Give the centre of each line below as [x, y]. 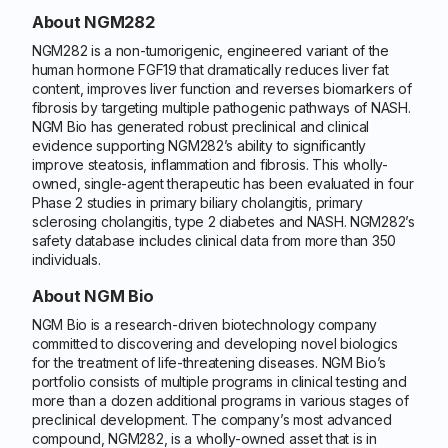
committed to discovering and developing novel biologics [215, 343]
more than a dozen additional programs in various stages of [220, 400]
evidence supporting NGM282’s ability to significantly [199, 145]
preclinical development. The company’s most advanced [212, 419]
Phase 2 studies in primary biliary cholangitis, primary [197, 202]
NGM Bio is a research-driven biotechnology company [205, 324]
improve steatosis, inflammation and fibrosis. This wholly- [210, 164]
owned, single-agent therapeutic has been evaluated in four [223, 183]
